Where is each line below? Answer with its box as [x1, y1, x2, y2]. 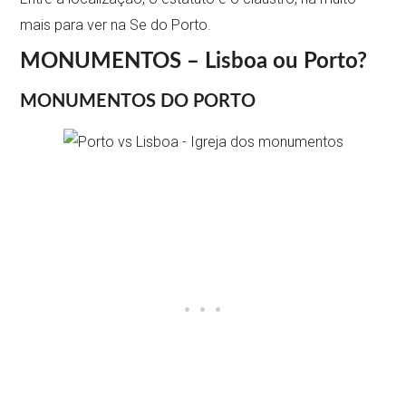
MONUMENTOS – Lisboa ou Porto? [20, 51, 368, 73]
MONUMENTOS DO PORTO [20, 92, 256, 111]
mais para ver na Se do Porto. [20, 16, 212, 34]
